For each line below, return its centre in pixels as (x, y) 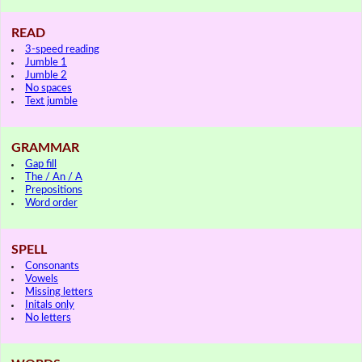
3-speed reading (62, 49)
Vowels (42, 279)
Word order (51, 203)
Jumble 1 (46, 62)
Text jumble (51, 101)
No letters (48, 318)
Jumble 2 (46, 75)
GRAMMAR (45, 147)
